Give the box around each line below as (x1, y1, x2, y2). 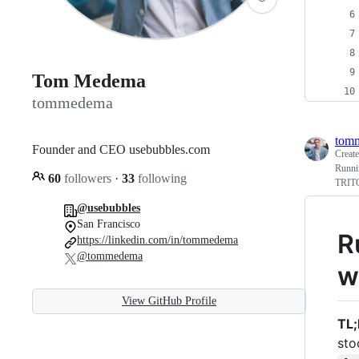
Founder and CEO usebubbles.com (32, 142, 210, 156)
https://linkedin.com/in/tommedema (77, 233, 238, 246)
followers (61, 171, 115, 185)
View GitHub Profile (122, 294, 216, 307)
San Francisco (77, 217, 140, 230)
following (135, 171, 187, 185)
